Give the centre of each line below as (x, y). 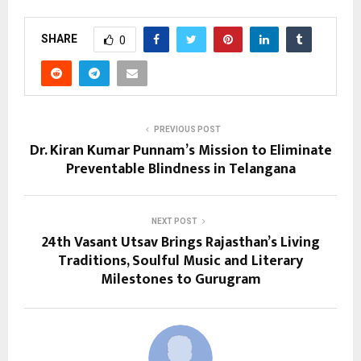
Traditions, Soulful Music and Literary (180, 261)
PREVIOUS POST (187, 130)
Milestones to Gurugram (180, 280)
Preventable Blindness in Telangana (180, 170)
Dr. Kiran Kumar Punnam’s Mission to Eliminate (180, 151)
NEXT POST (174, 222)
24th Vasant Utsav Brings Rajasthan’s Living (180, 243)
